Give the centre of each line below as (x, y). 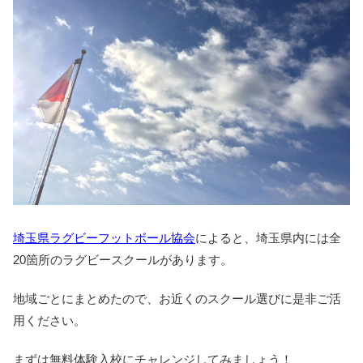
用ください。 (49, 321)
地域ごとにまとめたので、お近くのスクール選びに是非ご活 (177, 299)
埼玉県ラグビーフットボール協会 (104, 238)
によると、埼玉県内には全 (268, 238)
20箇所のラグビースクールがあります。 (123, 260)
